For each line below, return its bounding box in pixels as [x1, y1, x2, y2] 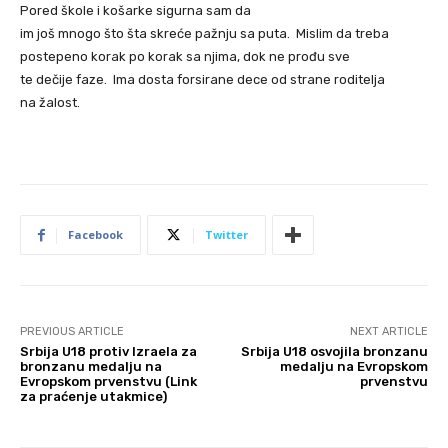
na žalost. [20, 94, 80, 110]
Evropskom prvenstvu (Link [20, 373, 197, 389]
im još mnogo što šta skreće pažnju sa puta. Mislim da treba [20, 25, 389, 41]
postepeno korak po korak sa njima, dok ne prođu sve [20, 48, 350, 64]
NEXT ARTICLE [349, 324, 428, 338]
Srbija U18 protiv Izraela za [20, 343, 197, 359]
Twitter [205, 226, 248, 242]
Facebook [68, 226, 123, 242]
